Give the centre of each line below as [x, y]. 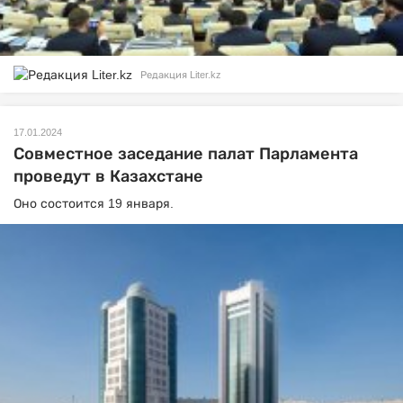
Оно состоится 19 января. [95, 204]
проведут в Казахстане [108, 177]
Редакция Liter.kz [181, 74]
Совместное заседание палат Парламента [186, 154]
